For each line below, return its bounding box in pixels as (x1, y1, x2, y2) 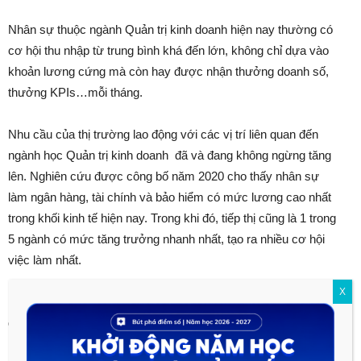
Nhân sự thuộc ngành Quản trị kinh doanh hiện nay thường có (8, 23, 333, 37)
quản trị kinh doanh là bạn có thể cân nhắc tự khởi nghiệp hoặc (8, 316, 337, 330)
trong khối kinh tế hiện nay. (8, 211, 151, 226)
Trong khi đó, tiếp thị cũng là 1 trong (151, 211, 336, 226)
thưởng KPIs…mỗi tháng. (8, 85, 146, 100)
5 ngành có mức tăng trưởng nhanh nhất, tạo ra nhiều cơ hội (8, 232, 325, 247)
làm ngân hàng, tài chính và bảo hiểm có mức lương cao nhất (8, 190, 331, 205)
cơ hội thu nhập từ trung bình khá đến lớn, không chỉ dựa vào (8, 44, 329, 58)
